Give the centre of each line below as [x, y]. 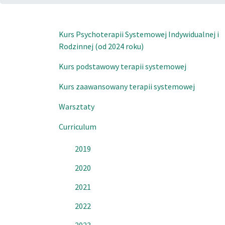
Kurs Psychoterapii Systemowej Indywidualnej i [139, 34]
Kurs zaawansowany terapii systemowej [127, 86]
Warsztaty [77, 106]
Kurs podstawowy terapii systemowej [123, 66]
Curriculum [78, 127]
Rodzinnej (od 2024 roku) [101, 46]
